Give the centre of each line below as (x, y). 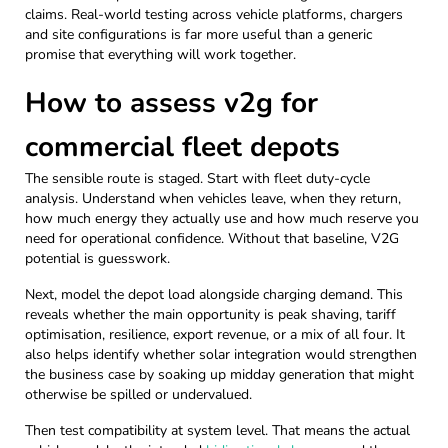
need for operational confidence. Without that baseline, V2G (212, 238)
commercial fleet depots (182, 146)
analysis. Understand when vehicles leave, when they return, (213, 198)
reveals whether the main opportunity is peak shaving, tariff (210, 314)
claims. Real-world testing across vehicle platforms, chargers (214, 14)
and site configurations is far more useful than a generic (198, 34)
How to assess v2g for (171, 102)
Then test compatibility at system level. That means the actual (217, 430)
